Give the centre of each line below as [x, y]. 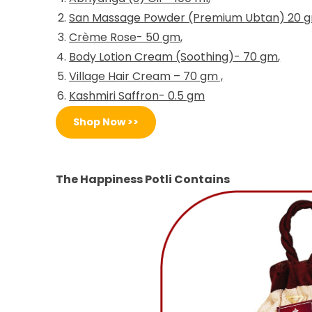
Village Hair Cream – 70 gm [144, 76]
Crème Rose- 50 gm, [126, 37]
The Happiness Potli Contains [143, 179]
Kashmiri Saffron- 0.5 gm [137, 95]
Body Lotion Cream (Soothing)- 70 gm [174, 56]
